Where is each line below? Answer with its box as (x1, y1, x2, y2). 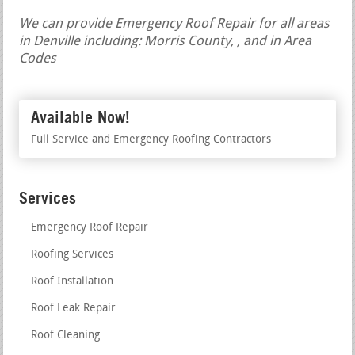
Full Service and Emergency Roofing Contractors (31, 134, 272, 147)
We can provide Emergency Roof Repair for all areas (19, 17, 330, 32)
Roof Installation (31, 276, 114, 288)
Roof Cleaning (31, 330, 101, 342)
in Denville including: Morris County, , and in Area (19, 35, 312, 49)
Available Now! (31, 108, 131, 128)
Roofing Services (31, 249, 114, 261)
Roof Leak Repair (31, 303, 116, 315)
